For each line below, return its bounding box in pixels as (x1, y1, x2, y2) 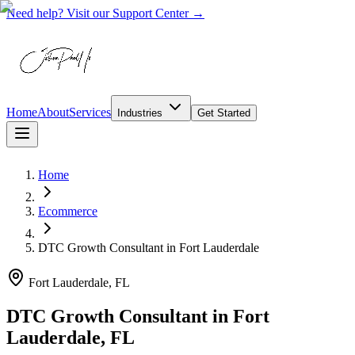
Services (69, 105, 111, 119)
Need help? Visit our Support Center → (6, 6, 204, 20)
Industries (117, 107, 166, 119)
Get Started (197, 107, 250, 119)
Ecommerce (38, 204, 97, 218)
